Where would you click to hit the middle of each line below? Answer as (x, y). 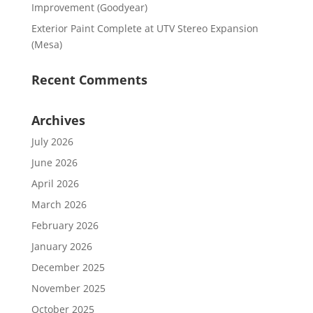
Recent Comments (89, 79)
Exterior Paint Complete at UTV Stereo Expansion (145, 28)
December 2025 (68, 267)
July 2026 (52, 141)
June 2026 (54, 162)
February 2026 (65, 225)
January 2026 (61, 246)
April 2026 (55, 183)
